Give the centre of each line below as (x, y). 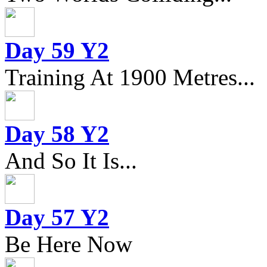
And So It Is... (71, 160)
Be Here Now (69, 244)
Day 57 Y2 (57, 217)
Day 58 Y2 (57, 133)
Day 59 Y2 (57, 50)
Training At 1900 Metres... (130, 77)
